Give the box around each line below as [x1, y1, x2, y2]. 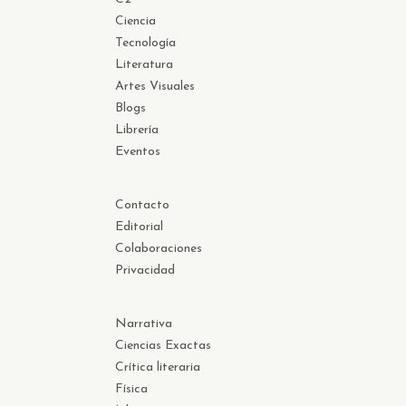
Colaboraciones [115, 242, 202, 256]
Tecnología [115, 36, 176, 51]
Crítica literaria [115, 361, 200, 375]
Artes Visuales [115, 80, 195, 94]
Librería [115, 123, 159, 138]
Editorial [115, 220, 163, 235]
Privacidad [115, 264, 175, 278]
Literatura [115, 58, 173, 72]
